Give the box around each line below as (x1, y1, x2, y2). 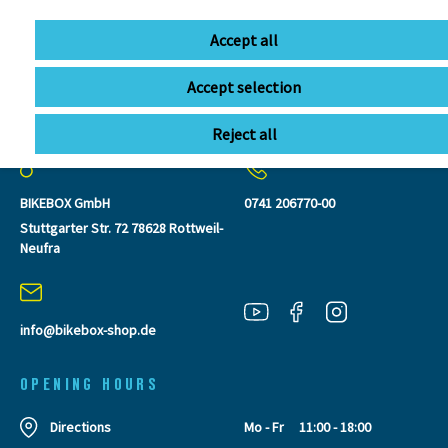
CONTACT (20, 122, 97, 143)
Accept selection (187, 77, 301, 97)
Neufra (20, 238, 60, 257)
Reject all (211, 124, 277, 144)
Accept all (210, 30, 278, 50)
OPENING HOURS (20, 373, 160, 394)
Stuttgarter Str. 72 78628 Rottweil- (20, 218, 223, 237)
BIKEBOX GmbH (20, 193, 110, 212)
